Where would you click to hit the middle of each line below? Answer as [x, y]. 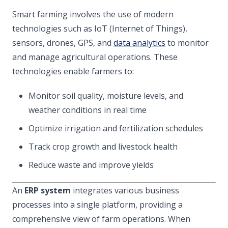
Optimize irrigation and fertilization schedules [116, 128]
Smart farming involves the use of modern [93, 14]
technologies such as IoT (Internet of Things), [100, 28]
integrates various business [125, 190]
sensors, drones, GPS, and [63, 43]
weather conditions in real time [88, 110]
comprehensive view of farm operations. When [101, 219]
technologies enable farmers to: [73, 71]
